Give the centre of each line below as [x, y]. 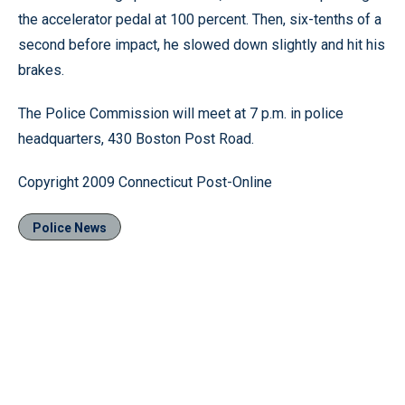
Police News [70, 228]
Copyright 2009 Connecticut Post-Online [145, 182]
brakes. [41, 70]
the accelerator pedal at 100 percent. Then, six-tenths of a [200, 19]
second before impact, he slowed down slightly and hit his [202, 45]
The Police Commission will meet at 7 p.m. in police [181, 113]
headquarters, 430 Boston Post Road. [136, 139]
